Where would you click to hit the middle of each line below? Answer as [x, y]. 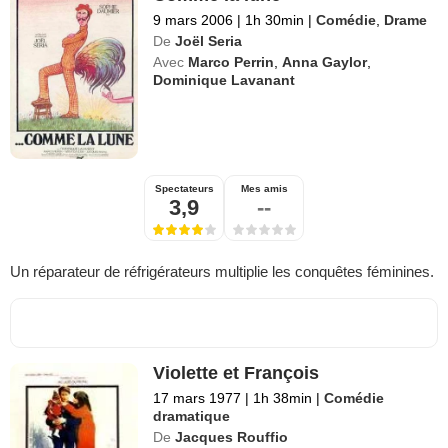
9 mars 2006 [193, 20]
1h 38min [283, 398]
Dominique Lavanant [224, 80]
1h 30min [275, 20]
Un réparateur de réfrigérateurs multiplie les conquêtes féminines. [222, 272]
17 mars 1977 [197, 398]
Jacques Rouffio [232, 437]
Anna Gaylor [325, 62]
